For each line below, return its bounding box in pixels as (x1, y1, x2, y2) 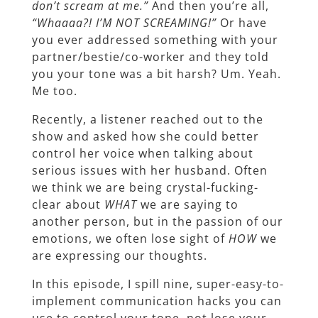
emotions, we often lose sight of (31, 230, 229, 246)
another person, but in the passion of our (31, 213, 283, 229)
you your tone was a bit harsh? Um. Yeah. (31, 65, 281, 82)
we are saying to (136, 196, 238, 212)
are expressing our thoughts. (31, 247, 207, 263)
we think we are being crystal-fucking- (31, 179, 258, 195)
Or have (219, 14, 267, 31)
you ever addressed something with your (31, 31, 278, 48)
